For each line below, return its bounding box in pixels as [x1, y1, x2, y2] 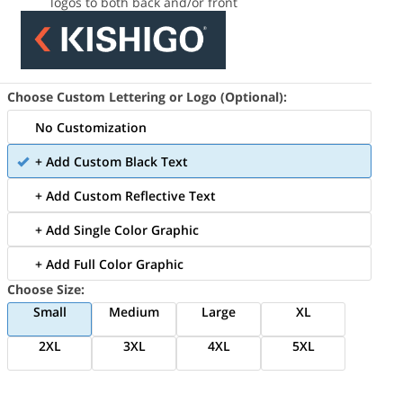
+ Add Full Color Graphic [35, 255, 184, 273]
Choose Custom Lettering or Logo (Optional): [7, 87, 288, 105]
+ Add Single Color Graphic [35, 220, 200, 238]
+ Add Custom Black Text [35, 152, 189, 170]
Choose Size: [7, 280, 85, 298]
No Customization [35, 118, 148, 136]
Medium [109, 302, 160, 320]
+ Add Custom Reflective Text [35, 186, 217, 204]
